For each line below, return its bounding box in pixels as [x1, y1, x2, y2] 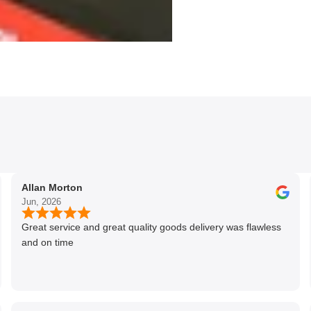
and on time [22, 237, 74, 249]
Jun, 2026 [22, 196, 62, 208]
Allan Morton [22, 182, 83, 194]
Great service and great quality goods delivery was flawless [22, 221, 282, 233]
